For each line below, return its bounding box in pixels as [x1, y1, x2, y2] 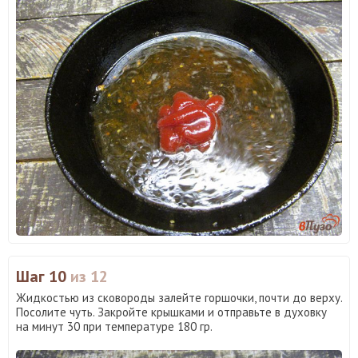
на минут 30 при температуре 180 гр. [16, 318, 213, 334]
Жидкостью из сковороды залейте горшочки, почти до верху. [16, 289, 342, 305]
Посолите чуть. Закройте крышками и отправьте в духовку [16, 304, 327, 320]
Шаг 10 [16, 265, 70, 287]
